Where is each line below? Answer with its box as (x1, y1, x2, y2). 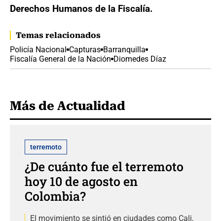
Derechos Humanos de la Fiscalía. (10, 2, 153, 14)
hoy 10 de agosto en (25, 173, 138, 189)
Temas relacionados (16, 30, 101, 40)
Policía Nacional (10, 44, 67, 54)
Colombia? (25, 187, 86, 204)
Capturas (69, 44, 101, 54)
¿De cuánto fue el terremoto (25, 158, 184, 175)
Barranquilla (103, 44, 146, 54)
